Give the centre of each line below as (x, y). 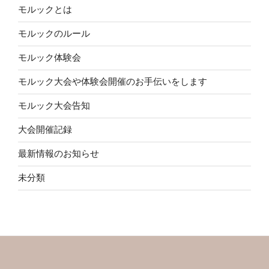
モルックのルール (54, 34)
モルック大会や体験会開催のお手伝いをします (113, 82)
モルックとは (45, 10)
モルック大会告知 (54, 106)
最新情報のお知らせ (59, 154)
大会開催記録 (45, 130)
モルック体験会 (50, 58)
